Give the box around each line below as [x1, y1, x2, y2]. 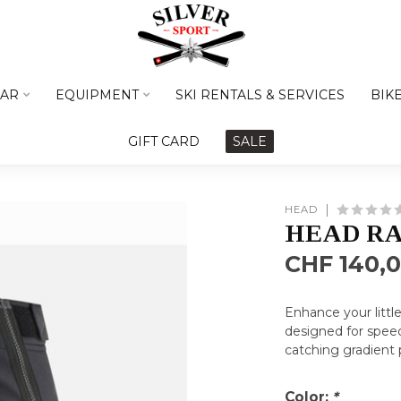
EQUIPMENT [55, 87, 139, 103]
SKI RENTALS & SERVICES [175, 87, 345, 103]
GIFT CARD [127, 133, 200, 149]
